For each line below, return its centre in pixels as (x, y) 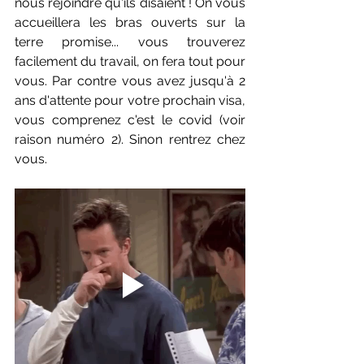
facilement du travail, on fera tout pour (130, 62)
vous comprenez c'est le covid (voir (130, 120)
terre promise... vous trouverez (130, 42)
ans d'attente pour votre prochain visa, (130, 101)
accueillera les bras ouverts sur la (130, 23)
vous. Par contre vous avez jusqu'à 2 (130, 81)
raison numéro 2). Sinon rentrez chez (130, 140)
